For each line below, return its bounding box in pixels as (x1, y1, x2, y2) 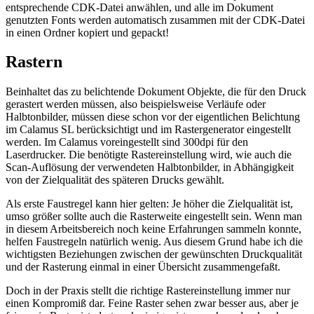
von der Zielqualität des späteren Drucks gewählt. (6, 174, 224, 186)
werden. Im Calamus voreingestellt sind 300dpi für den (6, 136, 248, 149)
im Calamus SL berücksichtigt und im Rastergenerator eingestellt (6, 123, 291, 136)
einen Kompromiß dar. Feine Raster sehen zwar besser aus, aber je (6, 297, 299, 310)
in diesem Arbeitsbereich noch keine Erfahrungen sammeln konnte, (6, 223, 301, 235)
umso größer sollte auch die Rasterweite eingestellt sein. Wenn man (6, 210, 302, 223)
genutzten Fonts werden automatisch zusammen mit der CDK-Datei (6, 13, 305, 26)
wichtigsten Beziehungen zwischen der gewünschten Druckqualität (6, 248, 302, 261)
